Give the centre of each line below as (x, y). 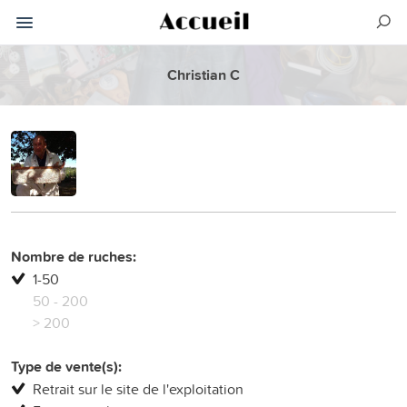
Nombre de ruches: (74, 256)
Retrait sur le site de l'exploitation (138, 388)
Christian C (203, 75)
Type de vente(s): (66, 366)
